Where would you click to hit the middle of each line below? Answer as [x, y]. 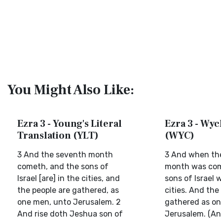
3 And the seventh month [65, 155]
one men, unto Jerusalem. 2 [69, 202]
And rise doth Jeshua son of [70, 214]
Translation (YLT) [58, 136]
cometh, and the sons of [63, 166]
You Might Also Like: [71, 90]
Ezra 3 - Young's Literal [70, 124]
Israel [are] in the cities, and [69, 178]
